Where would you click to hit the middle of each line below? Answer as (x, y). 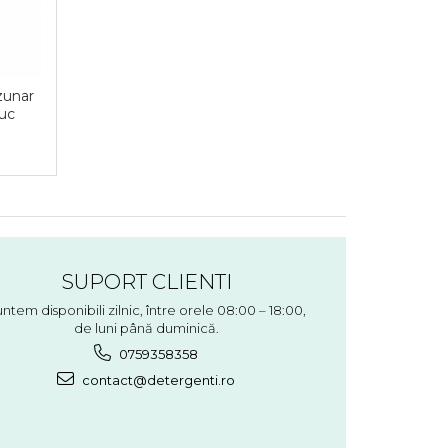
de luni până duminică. (146, 327)
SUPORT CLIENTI (146, 281)
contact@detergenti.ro (157, 379)
